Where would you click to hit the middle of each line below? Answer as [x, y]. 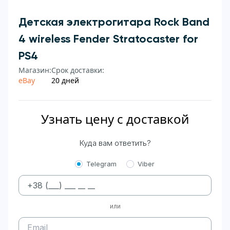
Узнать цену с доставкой [115, 119]
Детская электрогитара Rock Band [114, 23]
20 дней [65, 80]
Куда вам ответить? [115, 143]
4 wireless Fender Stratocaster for [108, 40]
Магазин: [35, 70]
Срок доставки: [78, 70]
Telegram [101, 164]
